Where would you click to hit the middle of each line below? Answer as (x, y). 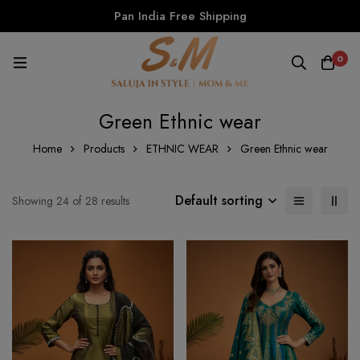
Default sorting (219, 201)
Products (104, 149)
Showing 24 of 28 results (71, 201)
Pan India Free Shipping (180, 16)
